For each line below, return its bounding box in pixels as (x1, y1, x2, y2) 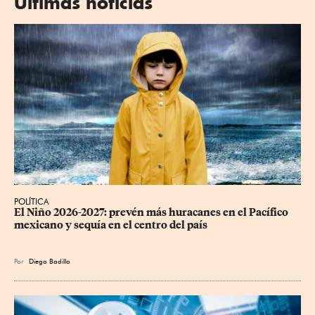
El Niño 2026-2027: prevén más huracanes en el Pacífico (14, 206, 290, 219)
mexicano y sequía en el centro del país (14, 219, 207, 232)
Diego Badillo (29, 257, 70, 266)
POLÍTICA (14, 196, 49, 207)
